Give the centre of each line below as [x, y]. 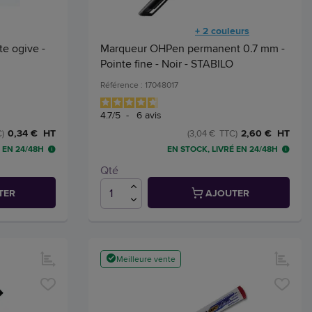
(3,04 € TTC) [212, 133]
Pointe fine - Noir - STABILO [167, 64]
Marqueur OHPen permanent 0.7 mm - [193, 49]
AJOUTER [227, 193]
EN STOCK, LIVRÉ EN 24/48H [223, 149]
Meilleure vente [146, 258]
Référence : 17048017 [139, 85]
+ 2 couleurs [222, 31]
